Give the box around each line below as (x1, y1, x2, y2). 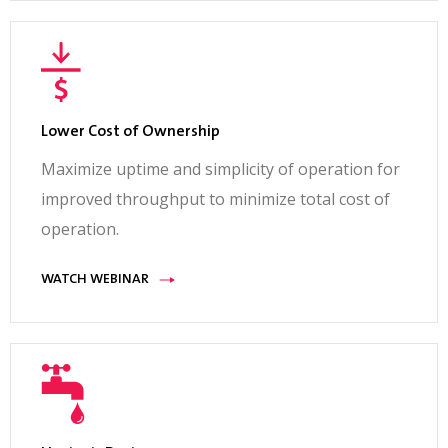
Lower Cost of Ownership (41, 124, 220, 141)
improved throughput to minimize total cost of (41, 188, 390, 211)
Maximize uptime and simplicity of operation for (41, 158, 400, 181)
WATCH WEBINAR (41, 273, 149, 288)
